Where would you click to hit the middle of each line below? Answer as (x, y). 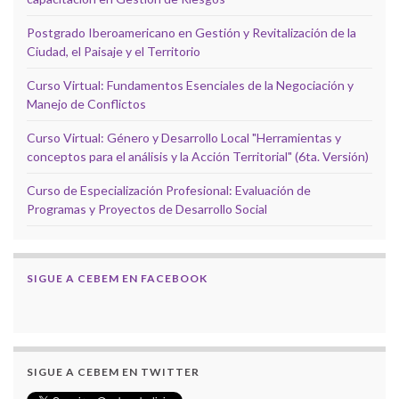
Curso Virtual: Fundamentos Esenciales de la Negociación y (190, 85)
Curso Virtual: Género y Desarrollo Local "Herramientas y (184, 138)
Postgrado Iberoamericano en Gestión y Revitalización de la (191, 33)
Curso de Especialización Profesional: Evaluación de (169, 191)
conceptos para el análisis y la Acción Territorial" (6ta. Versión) (198, 157)
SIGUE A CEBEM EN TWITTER (113, 372)
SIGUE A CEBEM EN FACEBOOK (117, 279)
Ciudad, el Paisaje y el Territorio (114, 52)
